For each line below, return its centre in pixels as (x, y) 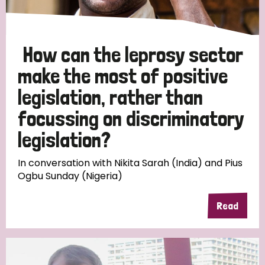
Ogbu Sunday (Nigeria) (70, 176)
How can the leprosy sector (133, 54)
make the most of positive (123, 76)
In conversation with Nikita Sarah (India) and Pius (130, 163)
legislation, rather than (110, 97)
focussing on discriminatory (131, 118)
